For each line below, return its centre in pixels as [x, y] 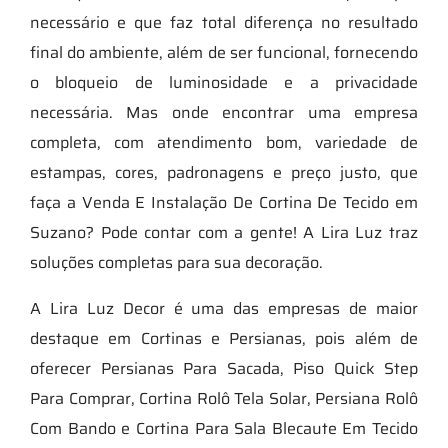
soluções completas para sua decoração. [176, 262]
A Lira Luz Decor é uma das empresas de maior [224, 308]
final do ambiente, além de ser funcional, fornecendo [224, 52]
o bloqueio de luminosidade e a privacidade [224, 82]
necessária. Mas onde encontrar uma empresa [224, 112]
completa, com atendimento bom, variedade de [224, 142]
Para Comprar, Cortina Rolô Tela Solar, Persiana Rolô [224, 398]
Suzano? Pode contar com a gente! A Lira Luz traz [224, 232]
